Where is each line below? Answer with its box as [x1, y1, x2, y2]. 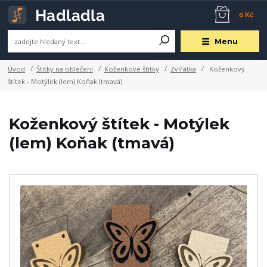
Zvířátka [170, 64, 196, 73]
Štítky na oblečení [36, 64, 93, 73]
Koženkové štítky [104, 64, 159, 73]
